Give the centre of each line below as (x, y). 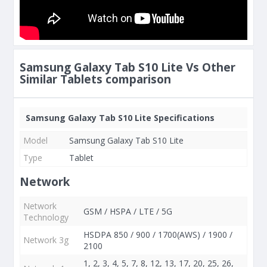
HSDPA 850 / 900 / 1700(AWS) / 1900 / (158, 235)
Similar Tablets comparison (95, 79)
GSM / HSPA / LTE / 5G (128, 211)
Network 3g (46, 240)
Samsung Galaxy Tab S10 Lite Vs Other (128, 67)
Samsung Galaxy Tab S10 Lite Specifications (120, 118)
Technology (46, 217)
